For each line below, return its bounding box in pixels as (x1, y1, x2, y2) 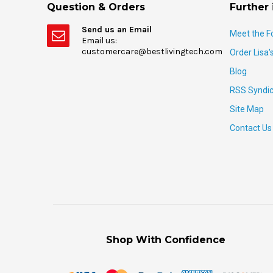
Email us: (82, 35, 117, 46)
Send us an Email (82, 24, 152, 35)
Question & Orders (47, 1, 145, 13)
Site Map (230, 104, 264, 115)
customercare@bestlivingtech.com (82, 46, 222, 57)
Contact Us (230, 123, 272, 133)
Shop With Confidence (106, 234, 225, 246)
